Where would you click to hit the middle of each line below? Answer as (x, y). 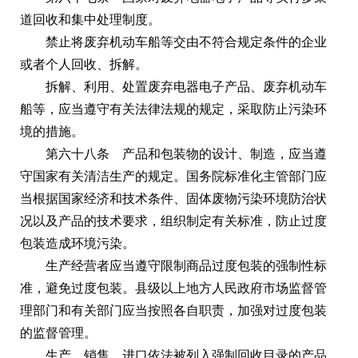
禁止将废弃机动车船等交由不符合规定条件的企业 (186, 42)
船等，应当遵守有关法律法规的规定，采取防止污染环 (173, 109)
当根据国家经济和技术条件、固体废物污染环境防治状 (173, 198)
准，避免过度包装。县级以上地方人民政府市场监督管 (173, 288)
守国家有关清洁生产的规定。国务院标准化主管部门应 (173, 176)
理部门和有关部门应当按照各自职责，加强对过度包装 (173, 310)
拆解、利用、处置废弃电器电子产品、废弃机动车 (186, 86)
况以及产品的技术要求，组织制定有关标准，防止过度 (173, 221)
